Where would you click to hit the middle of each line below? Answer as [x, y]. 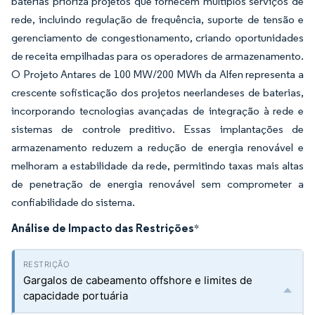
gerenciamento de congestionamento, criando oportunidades [157, 38]
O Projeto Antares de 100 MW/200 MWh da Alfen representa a [157, 74]
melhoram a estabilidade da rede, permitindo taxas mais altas [157, 166]
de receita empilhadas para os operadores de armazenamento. [157, 56]
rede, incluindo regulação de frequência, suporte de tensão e [157, 19]
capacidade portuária [76, 296]
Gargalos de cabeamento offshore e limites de [138, 280]
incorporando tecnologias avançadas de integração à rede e [157, 111]
